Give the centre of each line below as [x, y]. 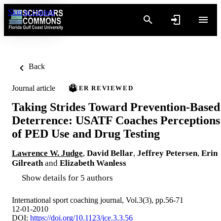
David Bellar [110, 153]
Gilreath [27, 163]
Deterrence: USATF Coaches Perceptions [116, 120]
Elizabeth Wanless [93, 163]
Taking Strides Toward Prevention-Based [116, 107]
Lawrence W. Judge [47, 153]
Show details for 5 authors [67, 178]
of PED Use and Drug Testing [86, 133]
